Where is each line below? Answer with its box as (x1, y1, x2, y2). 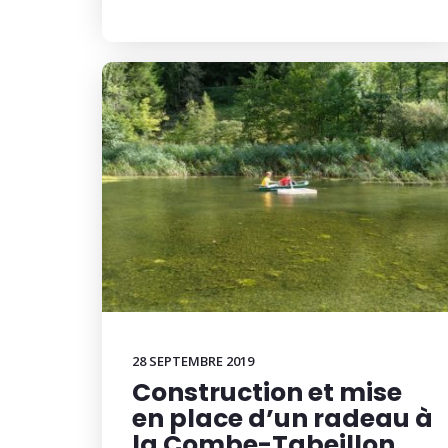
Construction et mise (132, 375, 402, 410)
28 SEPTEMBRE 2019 (132, 352, 254, 370)
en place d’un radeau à (132, 401, 433, 436)
